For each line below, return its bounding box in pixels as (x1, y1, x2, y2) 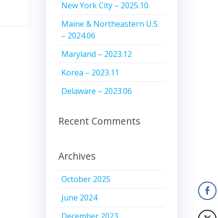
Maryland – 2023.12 (61, 49, 132, 60)
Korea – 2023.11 (61, 67, 120, 78)
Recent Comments (58, 114, 140, 127)
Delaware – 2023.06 (61, 85, 132, 96)
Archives (58, 149, 95, 163)
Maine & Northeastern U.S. (61, 18, 160, 30)
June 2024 (61, 192, 98, 203)
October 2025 (61, 174, 111, 185)
